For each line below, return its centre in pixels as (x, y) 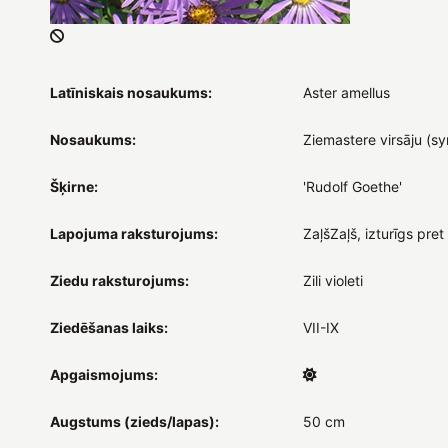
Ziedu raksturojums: (119, 280)
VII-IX (320, 327)
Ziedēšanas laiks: (109, 327)
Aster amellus (346, 92)
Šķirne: (74, 186)
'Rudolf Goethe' (352, 186)
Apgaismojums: (104, 374)
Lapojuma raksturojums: (134, 233)
